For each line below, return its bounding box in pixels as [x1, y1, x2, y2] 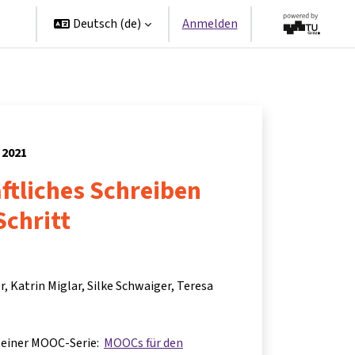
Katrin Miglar [10, 277, 82, 294]
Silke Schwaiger [87, 277, 171, 294]
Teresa [177, 277, 213, 294]
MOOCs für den [104, 334, 183, 351]
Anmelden [181, 15, 238, 32]
